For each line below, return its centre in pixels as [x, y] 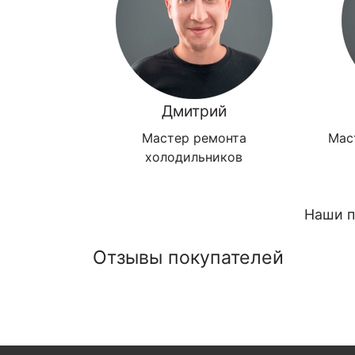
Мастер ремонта [194, 138]
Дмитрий [194, 111]
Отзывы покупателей [188, 258]
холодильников [194, 157]
